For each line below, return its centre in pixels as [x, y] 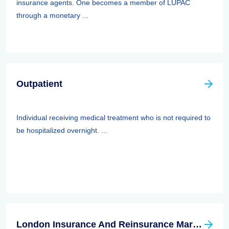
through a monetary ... [52, 15]
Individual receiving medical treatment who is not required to [113, 118]
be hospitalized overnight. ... [62, 130]
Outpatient [39, 84]
